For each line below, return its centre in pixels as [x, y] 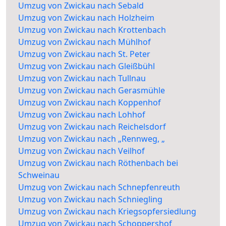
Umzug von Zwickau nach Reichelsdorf [92, 127]
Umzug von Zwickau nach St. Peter [84, 54]
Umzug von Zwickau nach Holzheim [86, 18]
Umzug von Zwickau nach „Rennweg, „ [92, 139]
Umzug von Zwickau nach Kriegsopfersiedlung [107, 212]
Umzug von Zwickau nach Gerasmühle [92, 91]
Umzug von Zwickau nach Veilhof [81, 151]
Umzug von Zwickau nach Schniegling [90, 200]
